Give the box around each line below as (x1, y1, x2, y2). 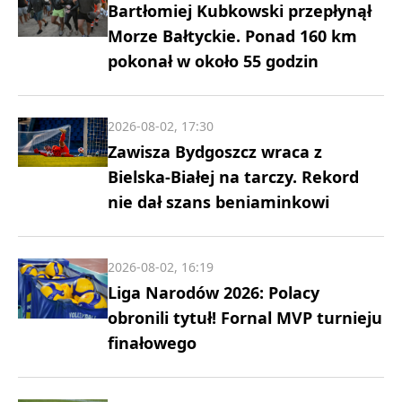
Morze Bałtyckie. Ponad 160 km (108, 25, 357, 47)
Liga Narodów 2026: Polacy (108, 282, 319, 303)
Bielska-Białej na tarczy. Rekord (108, 166, 359, 188)
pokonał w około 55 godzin (108, 50, 319, 72)
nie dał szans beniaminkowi (108, 191, 329, 213)
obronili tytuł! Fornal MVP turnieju (108, 307, 382, 328)
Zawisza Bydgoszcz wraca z (108, 141, 322, 162)
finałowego (108, 332, 197, 354)
